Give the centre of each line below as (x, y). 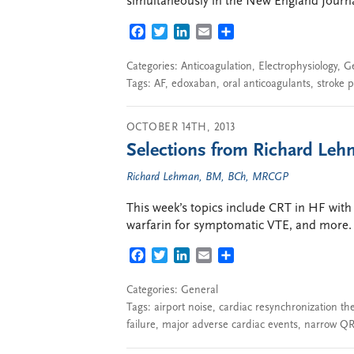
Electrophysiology (298, 66)
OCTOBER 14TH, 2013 (181, 128)
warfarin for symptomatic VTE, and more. (239, 226)
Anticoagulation (217, 66)
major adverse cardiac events (230, 325)
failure (141, 325)
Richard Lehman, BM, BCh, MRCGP (207, 177)
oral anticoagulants (267, 84)
